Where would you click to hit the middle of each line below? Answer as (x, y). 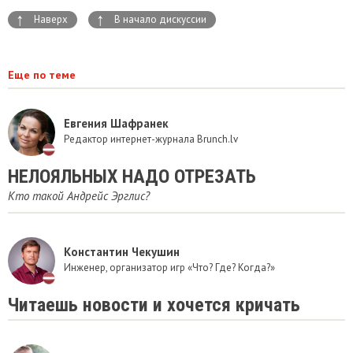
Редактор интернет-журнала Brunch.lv (151, 139)
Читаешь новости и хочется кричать (154, 305)
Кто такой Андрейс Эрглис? (79, 195)
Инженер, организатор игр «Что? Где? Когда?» (169, 268)
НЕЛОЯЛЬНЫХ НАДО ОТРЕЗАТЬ (132, 176)
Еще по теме (42, 74)
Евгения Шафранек (116, 124)
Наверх (51, 19)
